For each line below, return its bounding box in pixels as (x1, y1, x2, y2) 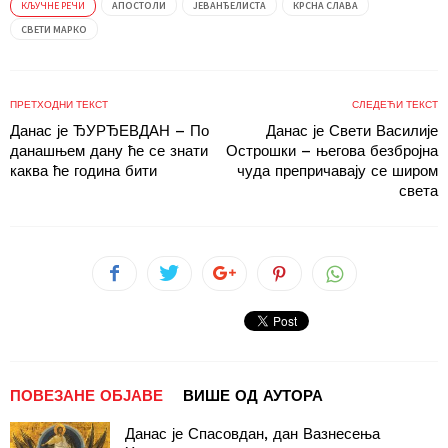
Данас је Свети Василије (266, 121, 438, 140)
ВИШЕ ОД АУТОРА (183, 386, 323, 405)
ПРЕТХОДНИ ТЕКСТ (10, 98, 108, 110)
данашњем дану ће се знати (10, 141, 208, 160)
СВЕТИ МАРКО (21, 22, 87, 36)
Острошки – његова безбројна (226, 141, 438, 160)
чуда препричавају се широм (237, 161, 438, 180)
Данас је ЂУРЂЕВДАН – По (10, 121, 209, 140)
